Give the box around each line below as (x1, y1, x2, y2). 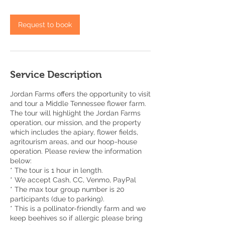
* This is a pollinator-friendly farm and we (10, 204, 146, 212)
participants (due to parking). (10, 195, 104, 203)
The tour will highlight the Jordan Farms (10, 109, 141, 117)
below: (10, 157, 32, 165)
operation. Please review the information (10, 147, 142, 155)
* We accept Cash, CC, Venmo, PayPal (10, 176, 136, 184)
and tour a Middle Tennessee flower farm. (10, 99, 146, 107)
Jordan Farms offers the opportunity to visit (10, 90, 151, 98)
